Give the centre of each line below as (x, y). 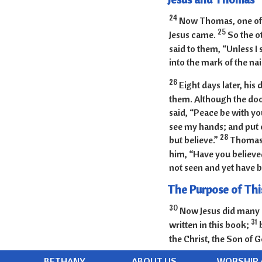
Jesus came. (193, 35)
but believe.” (194, 140)
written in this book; (210, 225)
